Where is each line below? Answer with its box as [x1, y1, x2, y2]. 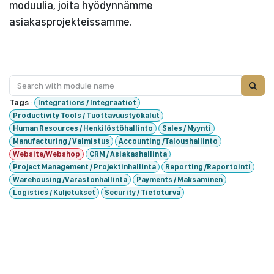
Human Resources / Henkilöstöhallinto [12, 124, 153, 133]
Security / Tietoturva [104, 188, 180, 198]
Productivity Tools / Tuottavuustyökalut [12, 111, 160, 120]
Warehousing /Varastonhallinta [12, 175, 127, 185]
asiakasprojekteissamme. [9, 15, 132, 28]
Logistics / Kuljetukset [12, 188, 95, 198]
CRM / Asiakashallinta [89, 149, 167, 159]
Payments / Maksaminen [136, 175, 223, 185]
